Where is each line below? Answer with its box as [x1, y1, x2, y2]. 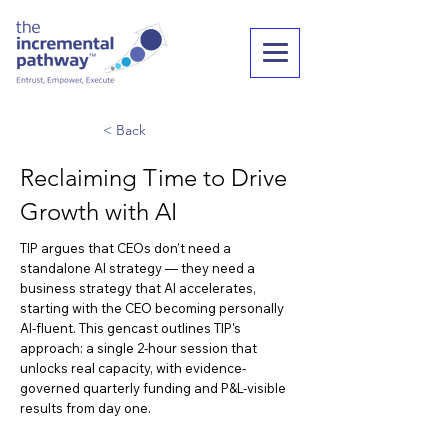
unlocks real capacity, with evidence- [20, 360, 246, 376]
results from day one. [20, 400, 151, 416]
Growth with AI [20, 197, 177, 226]
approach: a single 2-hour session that [20, 340, 257, 356]
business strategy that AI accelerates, [20, 280, 256, 296]
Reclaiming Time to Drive [20, 163, 287, 192]
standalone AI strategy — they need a [20, 260, 255, 276]
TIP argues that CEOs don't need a [20, 240, 231, 256]
